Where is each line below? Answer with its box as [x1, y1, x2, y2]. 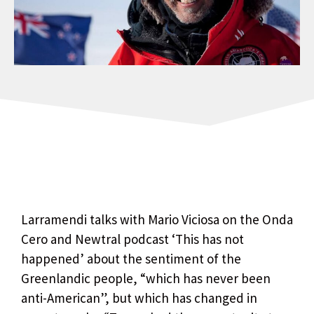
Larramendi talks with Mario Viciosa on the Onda [21, 210, 293, 228]
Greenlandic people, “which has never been [21, 269, 271, 287]
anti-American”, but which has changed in [21, 289, 257, 306]
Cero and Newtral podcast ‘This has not [21, 230, 244, 247]
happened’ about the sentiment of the [21, 250, 241, 267]
